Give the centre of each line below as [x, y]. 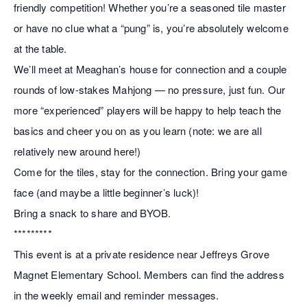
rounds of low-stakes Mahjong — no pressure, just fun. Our [150, 89]
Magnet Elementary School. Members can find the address [149, 274]
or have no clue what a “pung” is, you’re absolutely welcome [151, 28]
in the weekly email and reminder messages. [116, 295]
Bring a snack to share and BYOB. [93, 213]
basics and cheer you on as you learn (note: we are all [138, 131]
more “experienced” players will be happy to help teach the [148, 110]
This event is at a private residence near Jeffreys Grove [142, 254]
